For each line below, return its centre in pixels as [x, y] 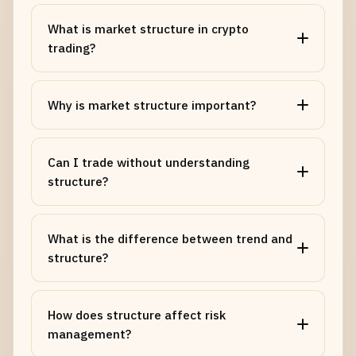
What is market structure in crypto [148, 29]
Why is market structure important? [152, 105]
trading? [72, 48]
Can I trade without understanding [149, 162]
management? [89, 334]
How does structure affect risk [137, 315]
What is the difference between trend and [170, 238]
